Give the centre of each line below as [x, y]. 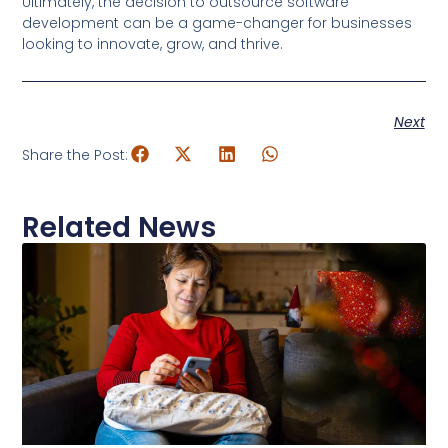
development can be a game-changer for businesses [217, 22]
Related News [119, 228]
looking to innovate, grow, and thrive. [153, 43]
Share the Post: [75, 155]
